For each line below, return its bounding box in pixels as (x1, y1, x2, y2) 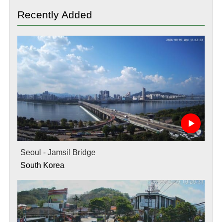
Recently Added (17, 8, 92, 20)
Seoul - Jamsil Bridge (20, 148, 96, 157)
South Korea (20, 161, 64, 169)
